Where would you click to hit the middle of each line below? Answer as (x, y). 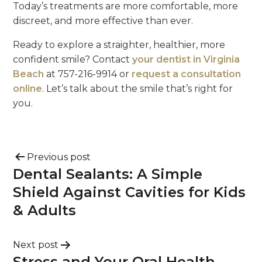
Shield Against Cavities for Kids (130, 192)
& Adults (45, 210)
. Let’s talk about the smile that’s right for (138, 89)
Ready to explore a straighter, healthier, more (119, 45)
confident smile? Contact (73, 59)
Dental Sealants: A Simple (108, 174)
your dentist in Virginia (186, 59)
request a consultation (187, 74)
